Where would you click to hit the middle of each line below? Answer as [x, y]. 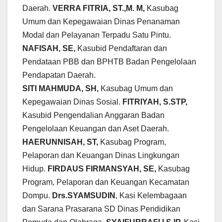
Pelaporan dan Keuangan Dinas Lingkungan [101, 156]
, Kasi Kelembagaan [151, 196]
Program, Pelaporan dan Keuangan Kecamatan [106, 182]
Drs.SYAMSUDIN [84, 196]
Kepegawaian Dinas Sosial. [72, 102]
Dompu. [37, 196]
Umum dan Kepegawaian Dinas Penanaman [101, 22]
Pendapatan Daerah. [60, 75]
